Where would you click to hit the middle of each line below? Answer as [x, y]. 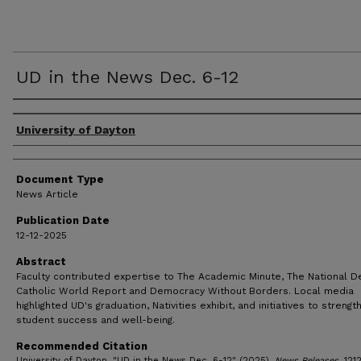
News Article [47, 194]
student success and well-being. [95, 320]
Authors [44, 115]
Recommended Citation [82, 346]
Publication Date [63, 220]
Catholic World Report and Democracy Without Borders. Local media [185, 291]
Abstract [41, 261]
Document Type [60, 179]
